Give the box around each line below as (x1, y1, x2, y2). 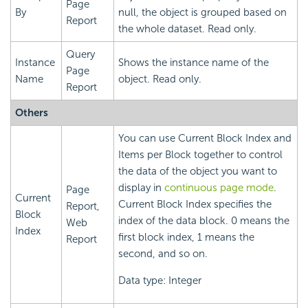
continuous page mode (164, 181, 274, 194)
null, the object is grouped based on (118, 5, 287, 19)
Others (15, 106, 48, 119)
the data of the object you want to (118, 164, 277, 177)
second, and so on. (118, 247, 208, 260)
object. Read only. (118, 72, 201, 85)
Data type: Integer (118, 274, 201, 287)
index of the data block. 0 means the (118, 214, 289, 227)
